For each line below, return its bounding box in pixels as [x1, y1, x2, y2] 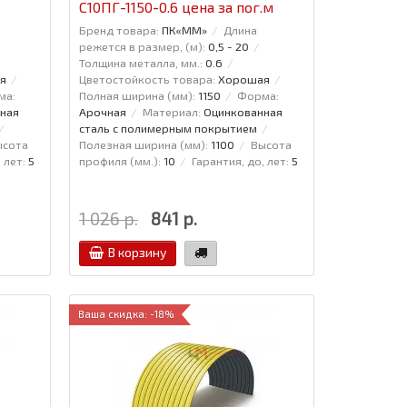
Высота [250, 136, 292, 152]
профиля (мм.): [78, 153, 161, 168]
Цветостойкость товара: [78, 71, 215, 86]
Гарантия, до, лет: [191, 153, 289, 168]
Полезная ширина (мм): [78, 136, 208, 152]
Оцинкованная [203, 104, 283, 119]
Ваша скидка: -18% [77, 307, 174, 320]
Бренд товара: [78, 22, 159, 37]
